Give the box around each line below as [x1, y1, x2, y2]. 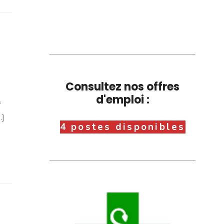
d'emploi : [95, 92, 149, 107]
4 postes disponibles [59, 120, 185, 133]
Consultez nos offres [65, 79, 179, 94]
